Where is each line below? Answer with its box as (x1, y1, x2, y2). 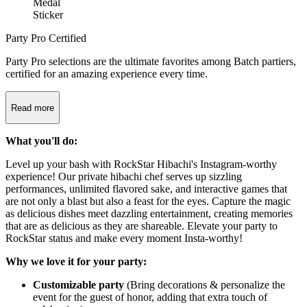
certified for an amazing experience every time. (5, 68, 208, 80)
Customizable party (33, 278, 124, 291)
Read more (11, 102, 54, 113)
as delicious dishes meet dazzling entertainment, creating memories (5, 207, 293, 219)
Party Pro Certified (5, 32, 86, 45)
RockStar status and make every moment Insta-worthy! (5, 232, 243, 244)
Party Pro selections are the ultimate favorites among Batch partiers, (5, 56, 296, 68)
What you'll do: (5, 134, 77, 147)
